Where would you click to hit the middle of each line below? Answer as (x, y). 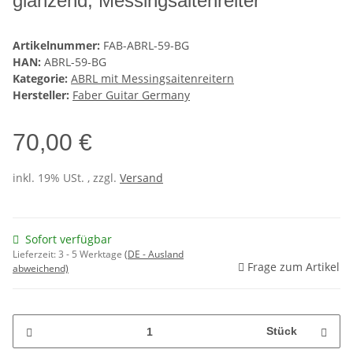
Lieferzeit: (35, 255)
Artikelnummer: (58, 46)
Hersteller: (41, 95)
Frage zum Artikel (294, 267)
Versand (141, 178)
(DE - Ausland (154, 255)
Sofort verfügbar (69, 240)
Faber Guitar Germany (131, 95)
